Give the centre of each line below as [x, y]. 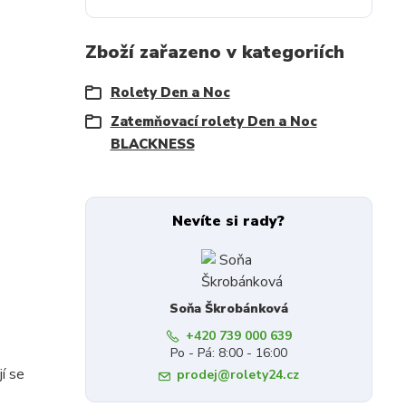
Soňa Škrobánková [228, 309]
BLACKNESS [152, 144]
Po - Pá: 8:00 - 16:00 [228, 353]
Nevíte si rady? [229, 221]
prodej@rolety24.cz [237, 375]
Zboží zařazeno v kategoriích [214, 52]
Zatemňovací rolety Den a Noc [213, 121]
